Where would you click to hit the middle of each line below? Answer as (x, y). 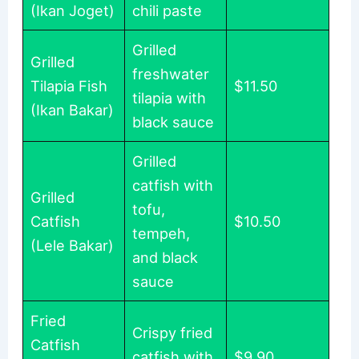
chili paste (167, 11)
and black (165, 258)
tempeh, (161, 234)
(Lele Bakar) (73, 246)
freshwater (171, 74)
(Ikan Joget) (73, 11)
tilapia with (169, 98)
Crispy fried (173, 333)
